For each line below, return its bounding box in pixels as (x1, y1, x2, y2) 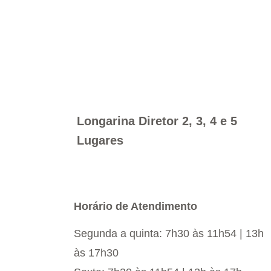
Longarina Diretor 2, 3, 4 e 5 (77, 114, 237, 128)
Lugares (77, 134, 123, 148)
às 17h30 (74, 247, 119, 260)
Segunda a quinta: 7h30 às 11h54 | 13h (74, 227, 264, 240)
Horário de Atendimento (74, 200, 197, 213)
